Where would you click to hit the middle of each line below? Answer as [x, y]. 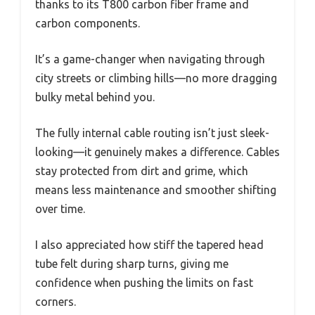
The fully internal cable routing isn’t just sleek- [152, 133]
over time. [60, 208]
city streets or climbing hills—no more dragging [156, 78]
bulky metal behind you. [95, 97]
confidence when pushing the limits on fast [144, 282]
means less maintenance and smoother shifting [156, 189]
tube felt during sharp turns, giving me [132, 263]
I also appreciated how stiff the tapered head [149, 244]
